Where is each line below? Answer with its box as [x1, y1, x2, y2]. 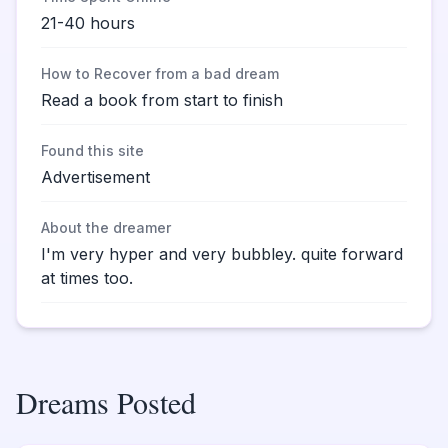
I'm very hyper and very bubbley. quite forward [41, 244, 403, 264]
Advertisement [41, 167, 150, 187]
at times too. [41, 268, 133, 288]
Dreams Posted [16, 382, 196, 422]
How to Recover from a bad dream [41, 65, 279, 82]
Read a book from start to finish [41, 90, 283, 110]
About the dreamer [41, 219, 171, 236]
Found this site [41, 142, 144, 159]
